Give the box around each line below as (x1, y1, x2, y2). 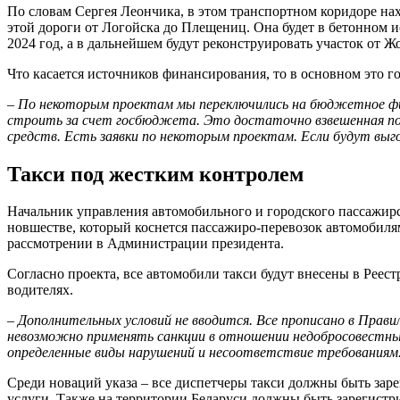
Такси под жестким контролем (7, 162, 304, 186)
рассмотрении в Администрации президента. (7, 236, 284, 252)
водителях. (7, 282, 73, 298)
